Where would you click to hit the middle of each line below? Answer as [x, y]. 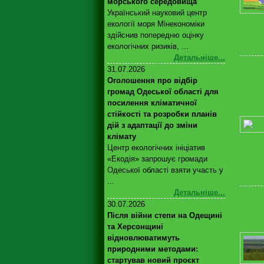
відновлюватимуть [143, 238]
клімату [122, 136]
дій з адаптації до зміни [152, 125]
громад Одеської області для [163, 92]
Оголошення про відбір [152, 80]
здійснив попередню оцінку [156, 35]
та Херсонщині [135, 227]
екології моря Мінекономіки [156, 24]
